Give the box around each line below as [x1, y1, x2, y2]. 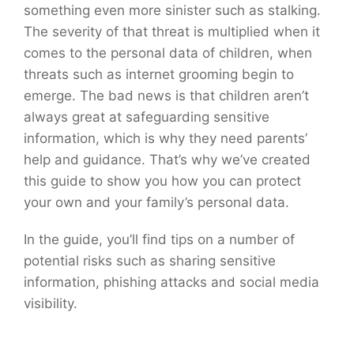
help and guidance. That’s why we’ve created [24, 151, 311, 168]
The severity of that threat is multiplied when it [24, 23, 320, 40]
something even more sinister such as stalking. [24, 2, 321, 18]
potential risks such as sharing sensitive [24, 252, 276, 269]
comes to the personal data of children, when [24, 44, 312, 61]
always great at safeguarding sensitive [24, 108, 269, 125]
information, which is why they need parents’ [24, 130, 307, 146]
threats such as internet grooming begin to [24, 66, 294, 82]
